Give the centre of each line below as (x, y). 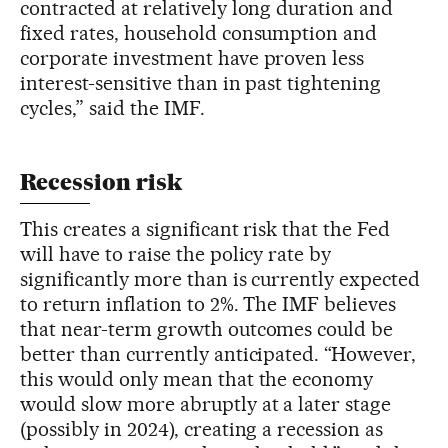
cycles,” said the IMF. (112, 107)
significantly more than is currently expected (220, 278)
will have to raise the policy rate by (176, 253)
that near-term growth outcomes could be (207, 328)
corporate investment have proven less (192, 57)
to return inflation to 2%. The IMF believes (208, 303)
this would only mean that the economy (197, 378)
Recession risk (101, 182)
